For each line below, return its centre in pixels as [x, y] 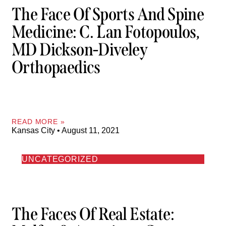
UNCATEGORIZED [60, 159]
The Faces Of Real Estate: [93, 214]
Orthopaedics [56, 67]
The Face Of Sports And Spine [108, 14]
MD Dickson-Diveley [80, 49]
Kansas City [34, 131]
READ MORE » [38, 122]
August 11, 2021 [90, 131]
